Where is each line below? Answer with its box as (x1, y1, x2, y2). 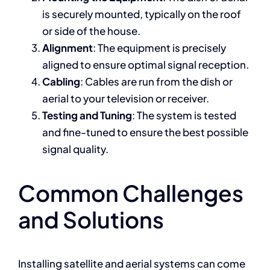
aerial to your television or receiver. (42, 92, 209, 105)
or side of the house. (42, 24, 140, 37)
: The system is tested (131, 108, 236, 122)
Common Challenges (17, 179, 243, 207)
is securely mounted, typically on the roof (42, 7, 241, 20)
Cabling (42, 75, 80, 88)
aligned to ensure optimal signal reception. (42, 58, 249, 71)
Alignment (42, 41, 93, 54)
